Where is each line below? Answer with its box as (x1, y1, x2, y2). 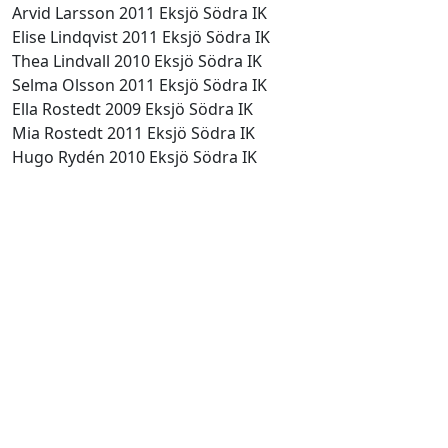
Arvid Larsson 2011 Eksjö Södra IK (12, 2, 267, 24)
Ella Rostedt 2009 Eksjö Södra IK (12, 98, 253, 120)
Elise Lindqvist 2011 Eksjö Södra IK (12, 26, 270, 48)
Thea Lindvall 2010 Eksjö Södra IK (12, 50, 262, 72)
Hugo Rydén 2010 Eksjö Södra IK (12, 146, 257, 168)
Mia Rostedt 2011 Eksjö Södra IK (12, 122, 255, 144)
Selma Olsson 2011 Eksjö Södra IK (12, 74, 267, 96)
